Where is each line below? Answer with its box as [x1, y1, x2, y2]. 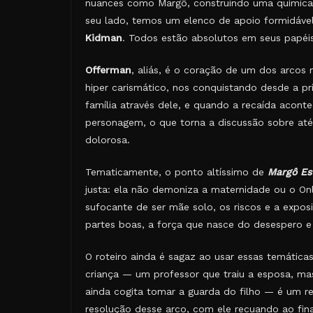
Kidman [85, 32, 122, 43]
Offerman [85, 64, 131, 75]
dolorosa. [85, 134, 130, 145]
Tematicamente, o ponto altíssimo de [85, 166, 268, 177]
